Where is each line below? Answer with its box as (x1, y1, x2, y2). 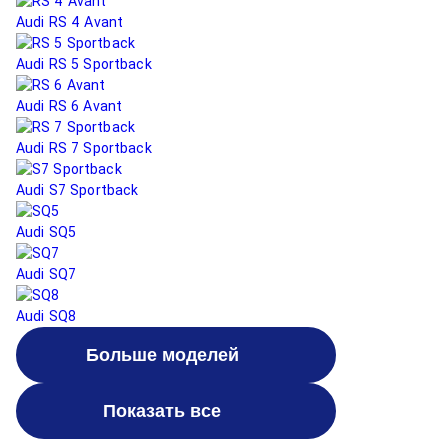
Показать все (103, 400, 221, 421)
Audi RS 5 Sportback (16, 56, 152, 72)
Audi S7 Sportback (16, 182, 139, 198)
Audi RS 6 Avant (16, 98, 123, 114)
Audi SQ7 (16, 266, 77, 282)
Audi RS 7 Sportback (16, 140, 152, 156)
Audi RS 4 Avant (16, 14, 124, 30)
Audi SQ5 (16, 224, 77, 240)
